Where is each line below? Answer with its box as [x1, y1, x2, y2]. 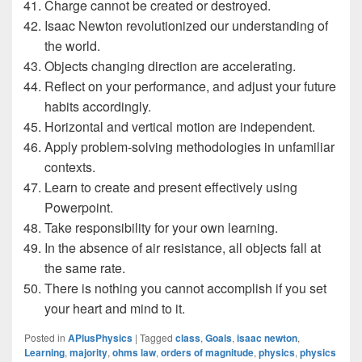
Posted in [24, 330, 65, 344]
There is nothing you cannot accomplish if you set [44, 279, 326, 297]
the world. [44, 36, 100, 55]
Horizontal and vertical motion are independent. [44, 117, 315, 136]
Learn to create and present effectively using [44, 178, 297, 196]
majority [69, 345, 107, 360]
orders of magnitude [161, 345, 254, 360]
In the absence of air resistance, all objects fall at [44, 238, 321, 257]
